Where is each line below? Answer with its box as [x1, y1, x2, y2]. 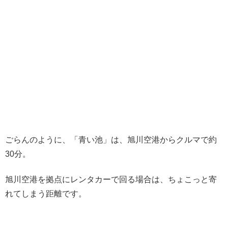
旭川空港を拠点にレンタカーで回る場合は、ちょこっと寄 [5, 175, 217, 184]
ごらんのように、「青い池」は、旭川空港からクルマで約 [5, 135, 217, 144]
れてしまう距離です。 [5, 189, 87, 198]
